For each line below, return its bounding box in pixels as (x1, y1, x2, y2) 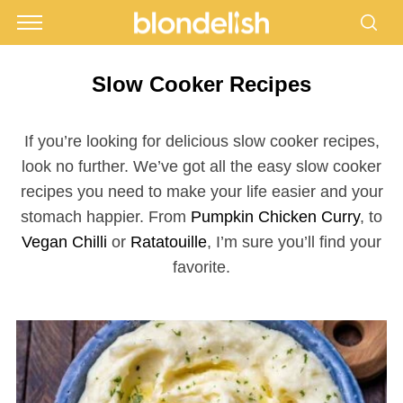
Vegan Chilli (22, 233, 107, 251)
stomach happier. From (21, 208, 191, 226)
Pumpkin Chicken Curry (191, 208, 360, 226)
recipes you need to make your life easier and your (20, 183, 383, 201)
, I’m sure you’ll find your (207, 233, 381, 251)
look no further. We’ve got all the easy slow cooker (22, 157, 381, 175)
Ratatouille (130, 233, 207, 251)
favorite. (173, 258, 230, 276)
